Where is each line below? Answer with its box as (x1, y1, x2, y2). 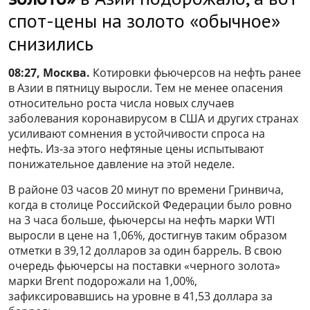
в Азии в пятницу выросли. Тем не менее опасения (8, 80, 283, 96)
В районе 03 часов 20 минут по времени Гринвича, (8, 182, 284, 198)
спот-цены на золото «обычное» (8, 8, 280, 34)
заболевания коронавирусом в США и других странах (8, 111, 298, 127)
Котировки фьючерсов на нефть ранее (93, 65, 301, 81)
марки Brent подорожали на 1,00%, (8, 273, 197, 289)
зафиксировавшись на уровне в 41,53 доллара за (8, 289, 273, 304)
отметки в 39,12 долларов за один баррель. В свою (8, 243, 282, 259)
